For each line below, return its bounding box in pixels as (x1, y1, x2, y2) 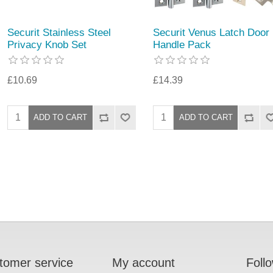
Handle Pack (152, 38, 211, 51)
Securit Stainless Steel (7, 26, 112, 38)
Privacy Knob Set (7, 38, 87, 51)
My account (112, 255, 175, 269)
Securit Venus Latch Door (152, 26, 269, 38)
